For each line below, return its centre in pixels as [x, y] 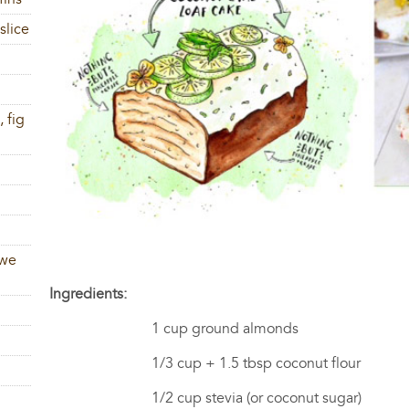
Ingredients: [89, 294]
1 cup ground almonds [174, 328]
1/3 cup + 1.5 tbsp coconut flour [205, 363]
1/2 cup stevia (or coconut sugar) [206, 398]
